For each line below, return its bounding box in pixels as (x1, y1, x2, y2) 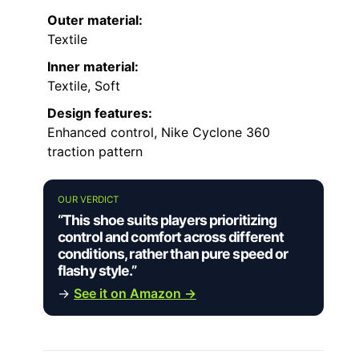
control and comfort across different (58, 228, 284, 246)
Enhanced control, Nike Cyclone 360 (47, 124, 270, 141)
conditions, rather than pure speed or (58, 245, 288, 263)
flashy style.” (58, 262, 136, 280)
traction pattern (47, 143, 143, 160)
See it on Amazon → (74, 285, 196, 302)
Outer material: (47, 12, 143, 29)
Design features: (47, 105, 152, 122)
